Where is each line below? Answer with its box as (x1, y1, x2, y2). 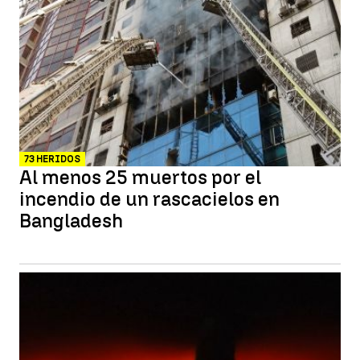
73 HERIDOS (24, 153, 80, 165)
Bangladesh (19, 209, 123, 232)
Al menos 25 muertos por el (19, 166, 261, 189)
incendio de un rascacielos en (19, 187, 280, 211)
